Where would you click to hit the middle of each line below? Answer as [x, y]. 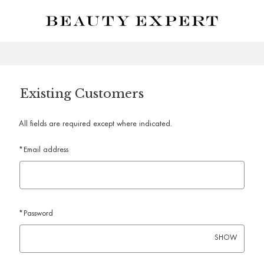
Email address [46, 150]
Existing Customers [82, 94]
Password [38, 214]
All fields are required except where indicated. [95, 124]
